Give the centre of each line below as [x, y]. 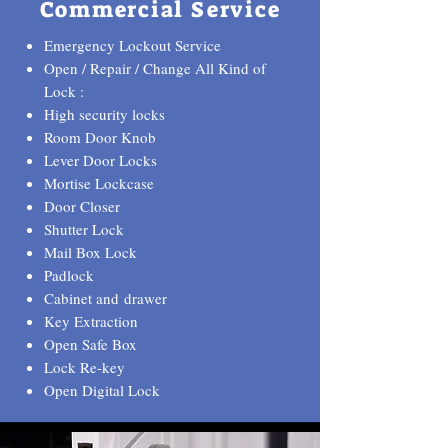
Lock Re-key [84, 367]
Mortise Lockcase [99, 183]
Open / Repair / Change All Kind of [155, 68]
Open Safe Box [90, 344]
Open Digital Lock [102, 390]
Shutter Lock [84, 229]
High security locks [104, 114]
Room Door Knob [102, 137]
